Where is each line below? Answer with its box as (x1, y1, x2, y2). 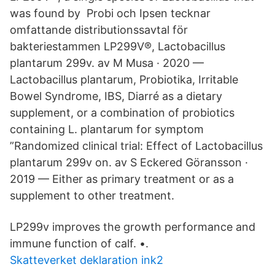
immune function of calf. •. (10, 237, 149, 250)
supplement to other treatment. (10, 189, 174, 202)
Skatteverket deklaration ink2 (10, 254, 163, 266)
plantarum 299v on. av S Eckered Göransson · (10, 156, 248, 169)
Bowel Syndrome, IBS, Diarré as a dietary (10, 90, 222, 103)
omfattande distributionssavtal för (10, 23, 188, 36)
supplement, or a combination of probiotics (10, 106, 234, 119)
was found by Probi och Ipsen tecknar (10, 7, 211, 20)
